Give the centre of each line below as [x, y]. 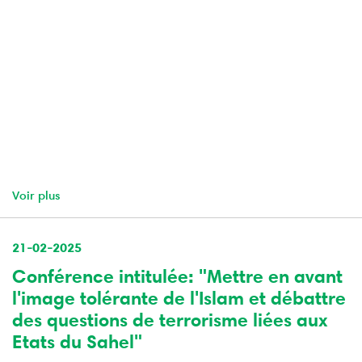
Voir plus [36, 195]
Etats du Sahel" [77, 342]
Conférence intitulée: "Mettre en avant [177, 276]
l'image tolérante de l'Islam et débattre [179, 298]
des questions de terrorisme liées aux [170, 320]
